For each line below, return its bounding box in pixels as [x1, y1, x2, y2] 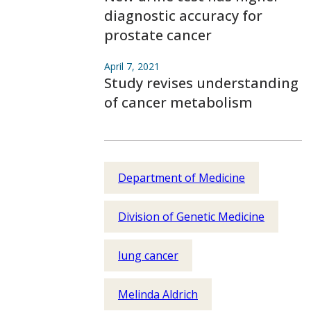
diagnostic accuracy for [104, 6, 262, 25]
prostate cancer [104, 26, 212, 44]
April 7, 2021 [104, 60, 160, 73]
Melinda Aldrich [118, 287, 198, 302]
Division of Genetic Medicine [118, 209, 264, 224]
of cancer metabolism [104, 93, 253, 112]
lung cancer [118, 248, 178, 263]
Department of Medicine [118, 170, 245, 185]
